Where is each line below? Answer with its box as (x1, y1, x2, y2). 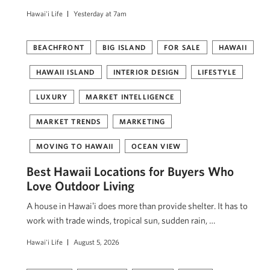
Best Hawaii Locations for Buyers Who (27, 164, 234, 178)
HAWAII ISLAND (36, 67, 95, 76)
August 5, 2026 (74, 237, 119, 246)
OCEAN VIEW (131, 142, 181, 150)
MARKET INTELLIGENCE (86, 92, 175, 101)
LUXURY (36, 92, 68, 101)
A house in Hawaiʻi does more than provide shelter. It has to (27, 201, 248, 211)
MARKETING (119, 117, 166, 125)
